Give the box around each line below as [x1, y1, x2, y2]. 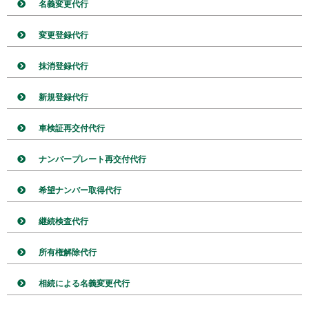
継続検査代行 [39, 216, 88, 227]
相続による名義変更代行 [39, 278, 130, 289]
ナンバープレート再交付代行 [39, 154, 146, 165]
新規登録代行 [39, 92, 88, 103]
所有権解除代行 [39, 247, 97, 258]
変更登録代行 [39, 30, 88, 41]
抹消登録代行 [39, 61, 88, 72]
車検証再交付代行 [39, 123, 105, 134]
